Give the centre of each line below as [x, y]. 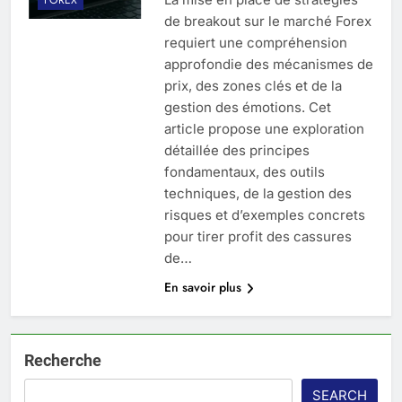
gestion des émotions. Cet [247, 108]
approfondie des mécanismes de [268, 65]
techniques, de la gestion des [258, 194]
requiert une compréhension [255, 43]
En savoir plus [202, 288]
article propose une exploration [264, 129]
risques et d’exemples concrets [264, 215]
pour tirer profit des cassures [258, 237]
